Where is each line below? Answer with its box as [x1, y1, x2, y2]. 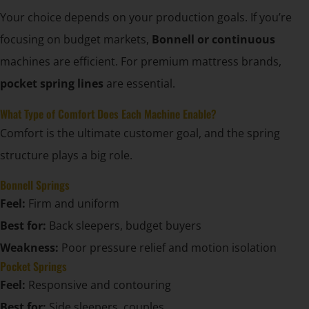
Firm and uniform [26, 196, 119, 212]
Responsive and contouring [26, 277, 171, 293]
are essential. [103, 76, 175, 92]
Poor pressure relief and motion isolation [59, 240, 277, 256]
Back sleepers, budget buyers [46, 218, 201, 234]
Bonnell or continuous [152, 32, 275, 48]
